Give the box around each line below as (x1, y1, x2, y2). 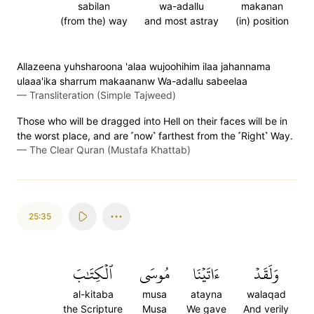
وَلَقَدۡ (253, 259, 279, 289)
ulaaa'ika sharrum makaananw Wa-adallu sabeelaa (17, 75, 247, 87)
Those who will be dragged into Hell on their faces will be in (17, 115, 287, 127)
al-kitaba (72, 288, 114, 300)
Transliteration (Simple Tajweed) (29, 89, 176, 101)
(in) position (235, 15, 289, 27)
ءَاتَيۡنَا (193, 259, 220, 289)
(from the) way (60, 15, 128, 27)
